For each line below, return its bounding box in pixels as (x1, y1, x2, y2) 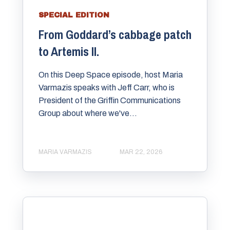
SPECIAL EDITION (39, 11, 109, 20)
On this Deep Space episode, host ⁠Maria (39, 70, 183, 80)
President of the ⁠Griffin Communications (39, 96, 181, 105)
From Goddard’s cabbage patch (39, 26, 191, 43)
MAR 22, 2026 (120, 148, 162, 156)
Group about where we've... (39, 109, 137, 118)
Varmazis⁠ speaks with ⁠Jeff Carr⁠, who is (39, 83, 175, 92)
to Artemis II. (39, 43, 99, 60)
